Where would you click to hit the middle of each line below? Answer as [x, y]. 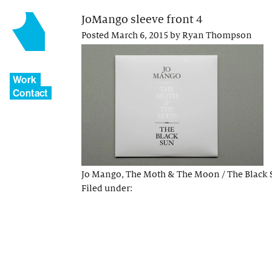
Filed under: [107, 188]
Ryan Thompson [217, 36]
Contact [30, 93]
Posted [96, 36]
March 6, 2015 [140, 36]
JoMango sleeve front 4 [142, 19]
